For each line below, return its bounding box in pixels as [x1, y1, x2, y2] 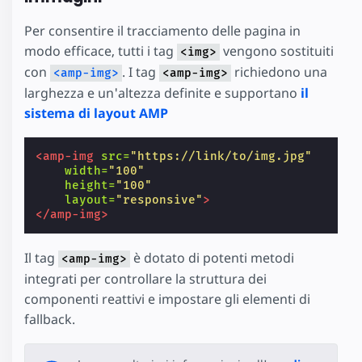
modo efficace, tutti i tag [24, 41, 177, 60]
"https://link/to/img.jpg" [130, 149, 313, 163]
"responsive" [116, 192, 204, 207]
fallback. [24, 309, 75, 328]
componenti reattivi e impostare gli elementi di [24, 289, 310, 308]
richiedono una [231, 62, 327, 81]
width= [65, 163, 109, 178]
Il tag [24, 248, 58, 267]
